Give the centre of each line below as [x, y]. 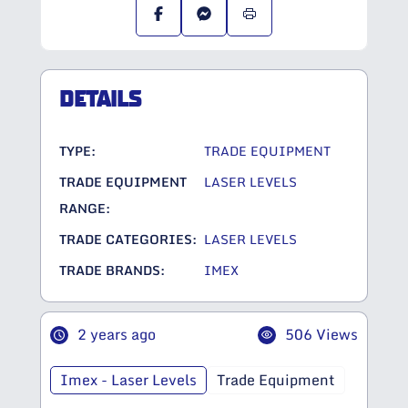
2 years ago [117, 335]
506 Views [321, 335]
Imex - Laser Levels [128, 380]
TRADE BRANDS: [112, 270]
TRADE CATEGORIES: [128, 240]
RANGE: [85, 209]
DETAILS [100, 100]
